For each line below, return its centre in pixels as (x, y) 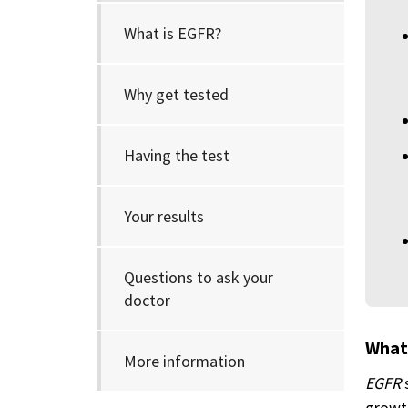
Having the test (177, 155)
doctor (147, 300)
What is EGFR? (173, 33)
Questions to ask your (199, 277)
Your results (164, 216)
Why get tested (176, 94)
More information (184, 361)
